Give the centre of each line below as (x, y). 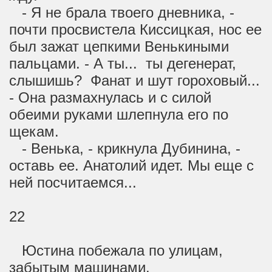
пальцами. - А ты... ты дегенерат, (123, 63)
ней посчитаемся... (73, 182)
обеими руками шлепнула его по (119, 114)
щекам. (34, 131)
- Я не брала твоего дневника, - (122, 12)
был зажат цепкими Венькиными (119, 46)
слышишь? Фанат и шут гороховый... (134, 80)
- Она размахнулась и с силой (110, 97)
